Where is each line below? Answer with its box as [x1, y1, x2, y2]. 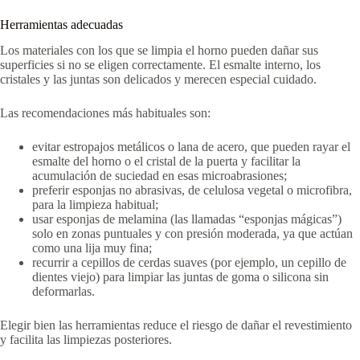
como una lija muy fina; [32, 241, 152, 256]
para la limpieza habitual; [32, 198, 158, 212]
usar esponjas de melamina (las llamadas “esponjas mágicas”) [32, 212, 342, 227]
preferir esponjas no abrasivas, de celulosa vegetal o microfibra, [32, 183, 352, 198]
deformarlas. [32, 284, 95, 299]
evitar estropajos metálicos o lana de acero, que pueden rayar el [32, 140, 350, 154]
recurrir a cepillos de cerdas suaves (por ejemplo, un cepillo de [32, 256, 346, 270]
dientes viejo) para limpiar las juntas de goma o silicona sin [32, 270, 329, 284]
